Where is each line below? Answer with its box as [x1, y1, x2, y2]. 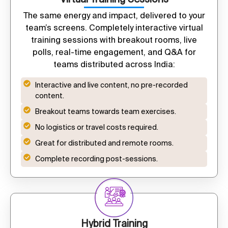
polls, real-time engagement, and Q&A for [32, 47, 196, 56]
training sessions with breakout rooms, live [31, 35, 197, 44]
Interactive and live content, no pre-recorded [35, 80, 188, 89]
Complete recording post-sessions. [35, 154, 158, 163]
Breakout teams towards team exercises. [35, 107, 176, 116]
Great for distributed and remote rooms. [35, 138, 174, 147]
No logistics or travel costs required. [35, 123, 158, 131]
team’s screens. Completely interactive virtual [25, 22, 203, 32]
